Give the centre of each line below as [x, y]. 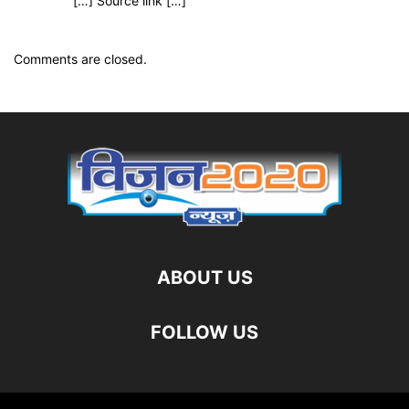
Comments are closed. [80, 59]
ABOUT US [204, 278]
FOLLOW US [204, 333]
